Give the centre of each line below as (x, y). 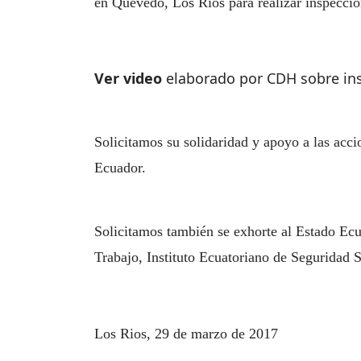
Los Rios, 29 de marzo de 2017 (186, 334)
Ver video (128, 78)
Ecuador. (120, 168)
